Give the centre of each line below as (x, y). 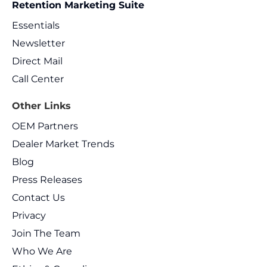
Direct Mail (37, 61)
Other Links (41, 106)
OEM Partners (45, 126)
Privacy (29, 216)
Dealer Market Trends (63, 144)
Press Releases (47, 180)
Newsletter (38, 44)
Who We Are (42, 252)
